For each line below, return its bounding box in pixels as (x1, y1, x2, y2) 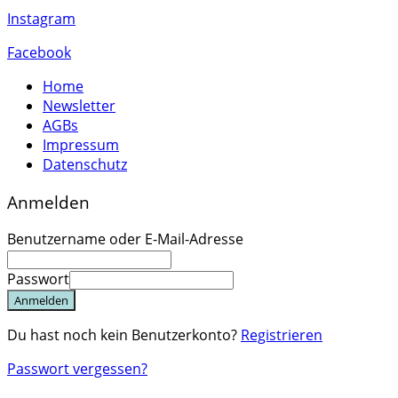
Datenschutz (43, 154, 127, 174)
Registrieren (241, 325, 322, 346)
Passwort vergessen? (7, 359, 147, 379)
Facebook (7, 42, 71, 62)
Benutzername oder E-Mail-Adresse (7, 229, 243, 250)
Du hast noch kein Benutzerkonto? (7, 325, 241, 346)
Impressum (43, 134, 119, 155)
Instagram (7, 8, 76, 28)
